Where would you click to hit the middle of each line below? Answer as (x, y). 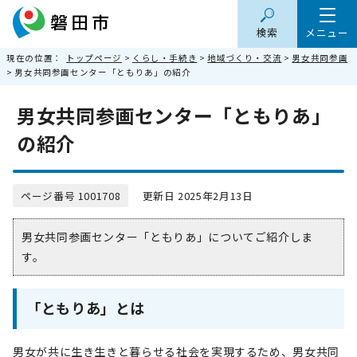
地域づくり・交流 (245, 58)
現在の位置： (37, 58)
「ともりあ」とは (86, 308)
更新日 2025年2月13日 (191, 196)
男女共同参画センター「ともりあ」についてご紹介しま (168, 237)
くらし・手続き (165, 58)
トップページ (94, 58)
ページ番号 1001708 (71, 196)
